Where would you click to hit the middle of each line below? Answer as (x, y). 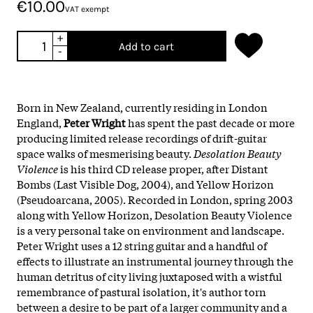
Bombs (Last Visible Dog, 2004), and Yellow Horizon (145, 183)
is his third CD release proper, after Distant (163, 168)
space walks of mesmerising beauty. (105, 153)
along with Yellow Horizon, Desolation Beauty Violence (154, 214)
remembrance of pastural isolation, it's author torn (141, 291)
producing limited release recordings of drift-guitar (142, 137)
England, (40, 122)
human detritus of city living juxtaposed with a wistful (150, 276)
